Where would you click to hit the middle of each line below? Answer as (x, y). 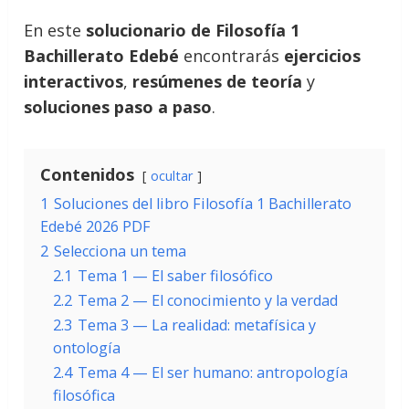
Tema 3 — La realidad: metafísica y (197, 325)
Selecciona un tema (121, 251)
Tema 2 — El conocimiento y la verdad (208, 300)
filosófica (84, 395)
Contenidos (88, 174)
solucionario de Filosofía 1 (193, 30)
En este (55, 30)
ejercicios (323, 56)
